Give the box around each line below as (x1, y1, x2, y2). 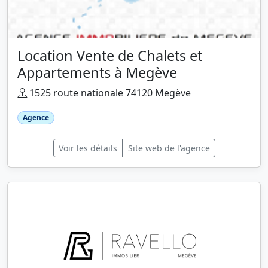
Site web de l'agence (127, 142, 210, 154)
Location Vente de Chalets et (17, 45, 202, 65)
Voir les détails (58, 142, 117, 154)
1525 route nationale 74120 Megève (27, 86, 191, 99)
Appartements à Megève (17, 62, 177, 82)
